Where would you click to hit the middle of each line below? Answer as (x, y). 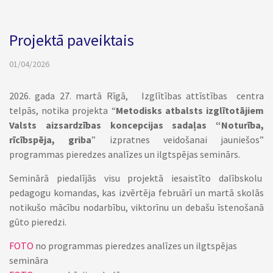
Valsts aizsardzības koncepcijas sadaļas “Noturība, (136, 125)
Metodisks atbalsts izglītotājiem (190, 110)
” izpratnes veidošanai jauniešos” (178, 140)
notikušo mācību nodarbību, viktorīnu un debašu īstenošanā (136, 207)
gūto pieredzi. (38, 222)
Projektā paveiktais (72, 40)
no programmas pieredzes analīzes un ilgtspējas (135, 246)
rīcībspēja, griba (51, 140)
